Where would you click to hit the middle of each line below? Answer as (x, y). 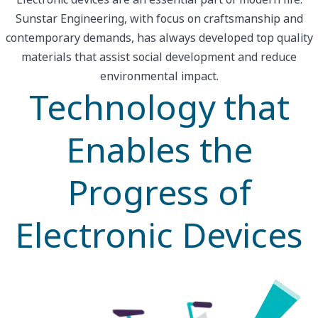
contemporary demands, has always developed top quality (159, 38)
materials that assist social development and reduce (159, 57)
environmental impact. (159, 76)
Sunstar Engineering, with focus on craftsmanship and (159, 19)
